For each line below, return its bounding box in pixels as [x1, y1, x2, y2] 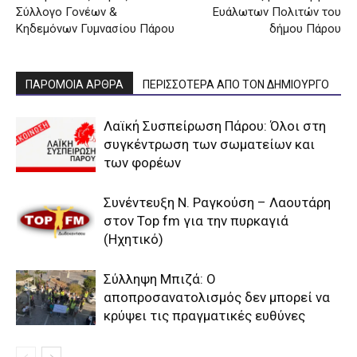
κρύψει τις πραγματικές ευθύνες [104, 307, 305, 324]
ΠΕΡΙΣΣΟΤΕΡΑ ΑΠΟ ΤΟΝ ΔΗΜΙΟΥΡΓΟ [143, 77, 329, 91]
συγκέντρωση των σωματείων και [104, 135, 315, 152]
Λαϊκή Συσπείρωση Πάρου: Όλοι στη [104, 117, 326, 134]
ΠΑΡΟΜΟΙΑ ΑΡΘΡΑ [25, 77, 124, 91]
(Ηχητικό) [104, 230, 163, 247]
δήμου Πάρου [269, 21, 341, 36]
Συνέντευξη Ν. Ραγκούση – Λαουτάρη [104, 194, 331, 210]
